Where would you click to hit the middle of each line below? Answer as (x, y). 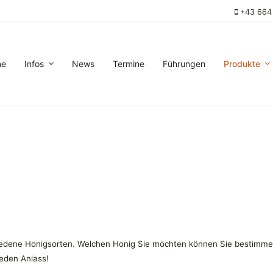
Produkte (242, 64)
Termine (129, 64)
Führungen (184, 64)
